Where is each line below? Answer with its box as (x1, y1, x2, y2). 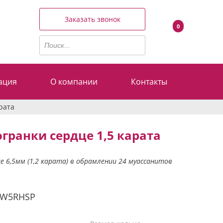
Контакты (130, 76, 167, 87)
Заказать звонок (64, 14, 120, 24)
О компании (50, 76, 98, 87)
